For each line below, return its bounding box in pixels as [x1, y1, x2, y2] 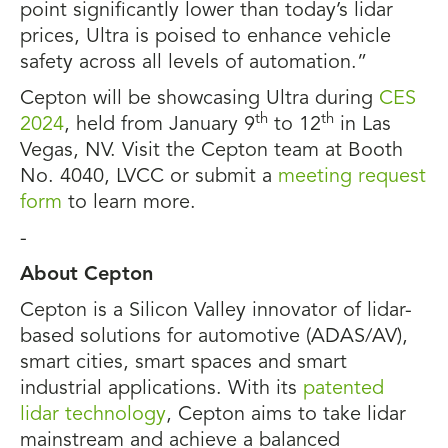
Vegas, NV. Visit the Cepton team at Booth [20, 141, 403, 161]
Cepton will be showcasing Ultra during [20, 89, 379, 109]
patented [303, 379, 384, 399]
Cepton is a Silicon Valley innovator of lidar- [20, 301, 412, 321]
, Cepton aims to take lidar [166, 405, 406, 425]
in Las [334, 115, 391, 135]
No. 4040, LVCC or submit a [20, 167, 278, 187]
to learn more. [62, 193, 196, 213]
